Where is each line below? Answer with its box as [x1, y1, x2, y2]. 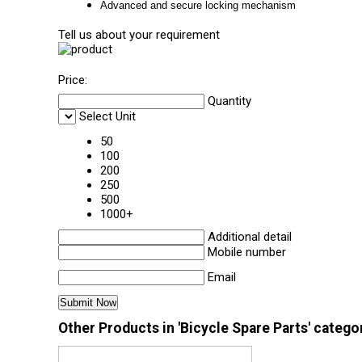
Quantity [208, 94, 251, 108]
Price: [58, 73, 87, 87]
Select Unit [79, 109, 136, 124]
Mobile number [208, 245, 286, 259]
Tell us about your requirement [58, 27, 220, 42]
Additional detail [208, 229, 292, 244]
